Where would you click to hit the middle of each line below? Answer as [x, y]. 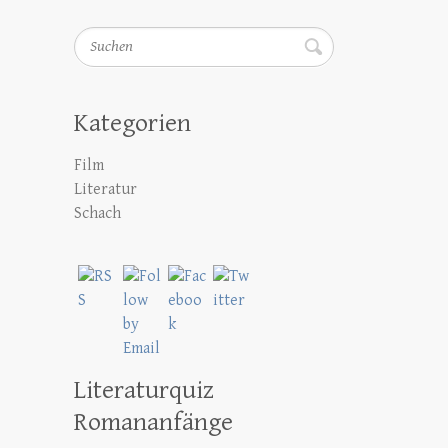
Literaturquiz [144, 389]
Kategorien [132, 122]
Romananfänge [153, 421]
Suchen [99, 38]
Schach [97, 213]
